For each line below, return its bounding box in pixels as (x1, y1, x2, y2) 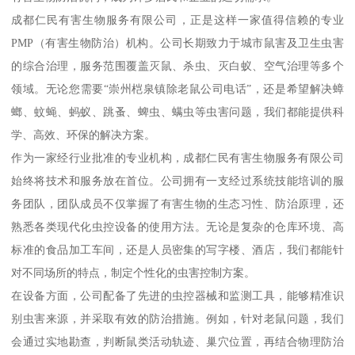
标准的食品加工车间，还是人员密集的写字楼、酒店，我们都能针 (11, 242, 344, 256)
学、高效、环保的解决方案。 (11, 128, 156, 141)
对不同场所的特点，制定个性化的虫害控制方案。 (11, 265, 256, 279)
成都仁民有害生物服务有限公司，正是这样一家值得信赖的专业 (11, 13, 344, 26)
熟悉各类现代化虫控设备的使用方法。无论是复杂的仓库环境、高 (11, 219, 344, 233)
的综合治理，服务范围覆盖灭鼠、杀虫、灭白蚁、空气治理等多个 (11, 59, 344, 72)
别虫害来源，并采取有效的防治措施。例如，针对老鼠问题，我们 (11, 311, 344, 325)
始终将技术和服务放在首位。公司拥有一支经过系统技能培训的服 (11, 174, 344, 187)
